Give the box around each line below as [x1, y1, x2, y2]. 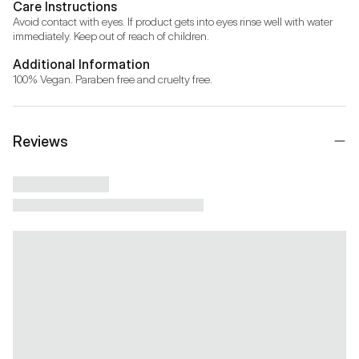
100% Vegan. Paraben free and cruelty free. [13, 71, 212, 86]
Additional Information [13, 55, 150, 72]
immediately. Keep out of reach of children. [13, 28, 209, 42]
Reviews [13, 132, 68, 150]
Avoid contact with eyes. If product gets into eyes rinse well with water [13, 14, 333, 28]
